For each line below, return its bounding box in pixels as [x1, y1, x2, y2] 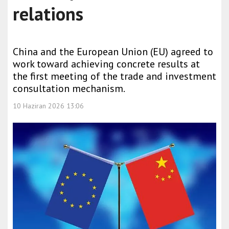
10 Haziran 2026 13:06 [13, 101, 84, 110]
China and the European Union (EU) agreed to [13, 45, 213, 58]
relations [13, 2, 83, 26]
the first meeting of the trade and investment [13, 70, 216, 83]
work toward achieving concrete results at [13, 57, 200, 71]
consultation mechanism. [13, 82, 125, 95]
